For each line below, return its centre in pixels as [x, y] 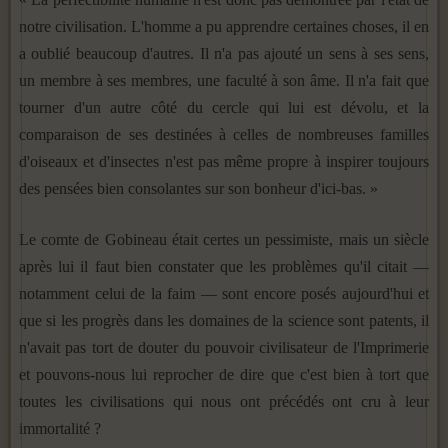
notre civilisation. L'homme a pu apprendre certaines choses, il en [224, 26]
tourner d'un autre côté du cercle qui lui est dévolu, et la [224, 107]
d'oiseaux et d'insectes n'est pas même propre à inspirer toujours [224, 161]
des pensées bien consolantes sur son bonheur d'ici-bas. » [198, 188]
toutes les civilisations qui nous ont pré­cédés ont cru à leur [224, 401]
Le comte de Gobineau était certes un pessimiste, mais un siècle [224, 239]
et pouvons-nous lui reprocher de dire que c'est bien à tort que [224, 374]
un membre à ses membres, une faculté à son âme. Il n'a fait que [224, 80]
